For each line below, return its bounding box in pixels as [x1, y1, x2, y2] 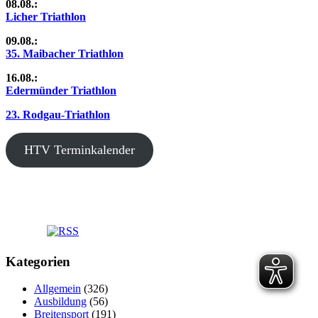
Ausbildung [34, 295, 87, 308]
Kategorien [6, 253, 70, 269]
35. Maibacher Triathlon [6, 47, 124, 60]
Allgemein [34, 283, 81, 295]
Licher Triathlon [6, 10, 86, 23]
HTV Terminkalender [23, 142, 135, 157]
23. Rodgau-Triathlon [6, 108, 110, 121]
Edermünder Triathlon [6, 84, 116, 97]
